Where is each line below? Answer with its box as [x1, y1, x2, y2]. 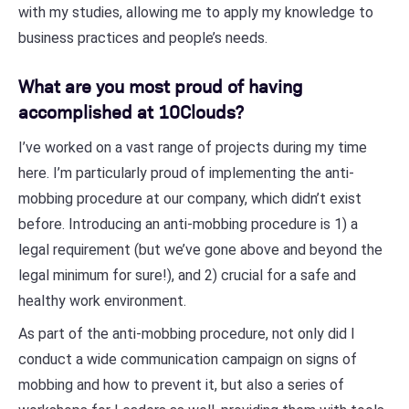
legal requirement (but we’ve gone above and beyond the [18, 241, 383, 258]
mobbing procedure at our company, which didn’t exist [18, 190, 362, 207]
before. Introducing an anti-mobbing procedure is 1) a [18, 215, 358, 233]
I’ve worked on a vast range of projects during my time [18, 139, 367, 156]
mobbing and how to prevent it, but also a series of [18, 376, 344, 393]
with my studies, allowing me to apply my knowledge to [18, 4, 373, 21]
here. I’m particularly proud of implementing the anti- [18, 164, 354, 182]
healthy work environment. [18, 292, 186, 309]
